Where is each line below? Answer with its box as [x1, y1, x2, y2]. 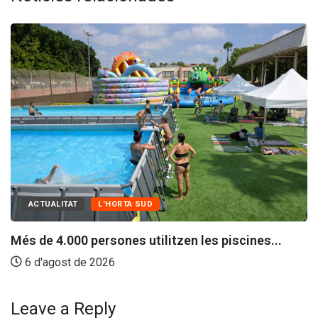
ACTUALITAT [28, 199, 78, 209]
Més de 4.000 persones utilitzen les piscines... [11, 232, 282, 248]
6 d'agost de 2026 [22, 255, 115, 269]
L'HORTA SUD [98, 199, 153, 209]
